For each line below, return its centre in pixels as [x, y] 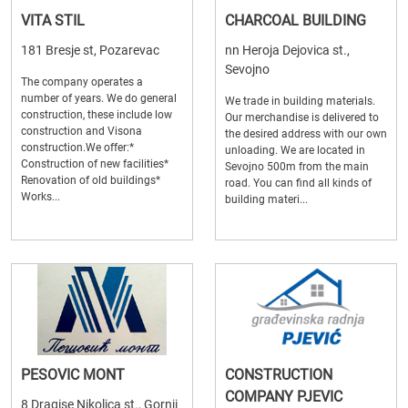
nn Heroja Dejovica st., [287, 51]
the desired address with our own [306, 134]
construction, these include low [97, 115]
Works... [41, 197]
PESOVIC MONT [73, 375]
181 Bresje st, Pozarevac [90, 51]
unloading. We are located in [295, 151]
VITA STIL [53, 21]
